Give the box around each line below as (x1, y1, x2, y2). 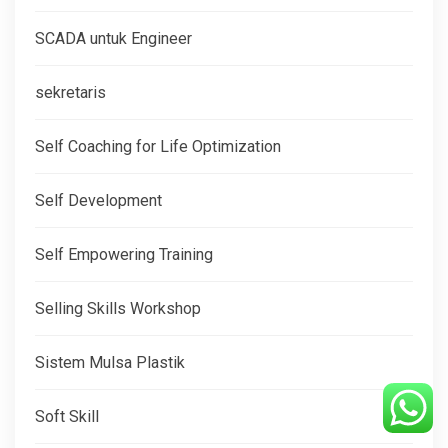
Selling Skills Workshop (35, 299, 201, 319)
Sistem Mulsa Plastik (35, 353, 185, 373)
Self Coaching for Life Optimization (35, 137, 281, 157)
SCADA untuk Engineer (35, 29, 192, 49)
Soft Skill (35, 407, 99, 427)
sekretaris (35, 83, 106, 103)
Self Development (35, 191, 162, 211)
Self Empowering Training (35, 245, 213, 265)
